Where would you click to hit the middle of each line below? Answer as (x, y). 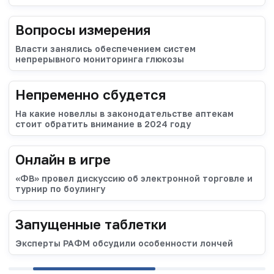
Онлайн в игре (63, 159)
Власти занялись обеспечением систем (106, 48)
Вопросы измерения (83, 29)
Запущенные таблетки (91, 224)
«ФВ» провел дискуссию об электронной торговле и (134, 178)
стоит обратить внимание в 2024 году (103, 124)
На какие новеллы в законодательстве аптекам (124, 113)
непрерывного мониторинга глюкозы (100, 59)
